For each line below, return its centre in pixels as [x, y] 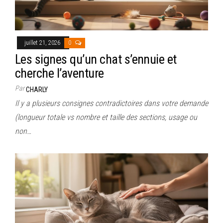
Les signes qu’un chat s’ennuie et [96, 59]
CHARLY [37, 90]
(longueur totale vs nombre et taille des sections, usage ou [106, 117]
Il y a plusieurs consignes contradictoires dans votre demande [111, 104]
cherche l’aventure [59, 73]
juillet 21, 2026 [43, 43]
